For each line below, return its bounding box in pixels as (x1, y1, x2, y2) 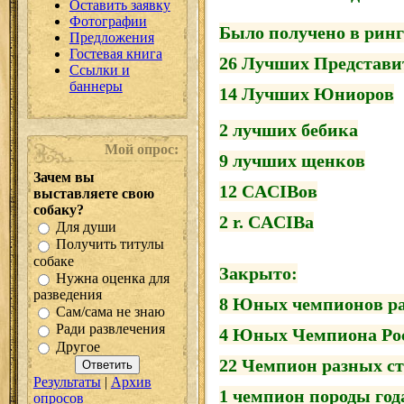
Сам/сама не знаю (55, 304, 165, 320)
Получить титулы (55, 236, 164, 252)
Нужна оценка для (55, 270, 170, 286)
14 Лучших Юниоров (218, 84, 394, 104)
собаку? (32, 202, 84, 217)
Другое (55, 338, 100, 354)
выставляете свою (32, 186, 154, 201)
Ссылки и (69, 62, 130, 78)
